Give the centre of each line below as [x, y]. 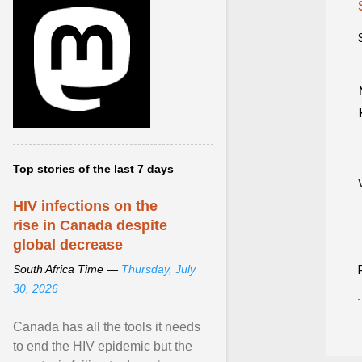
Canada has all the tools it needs [107, 327]
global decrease [68, 245]
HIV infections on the [85, 206]
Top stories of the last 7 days [93, 169]
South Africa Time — [67, 269]
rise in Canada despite [90, 225]
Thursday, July [158, 269]
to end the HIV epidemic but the [103, 346]
